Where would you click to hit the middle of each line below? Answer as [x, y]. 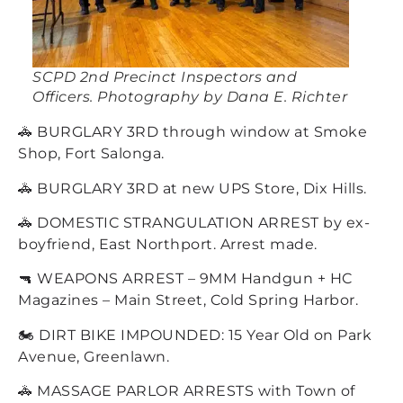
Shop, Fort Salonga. [91, 154]
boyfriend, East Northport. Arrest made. [168, 245]
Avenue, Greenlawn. [94, 356]
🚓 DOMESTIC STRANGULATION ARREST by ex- [194, 223]
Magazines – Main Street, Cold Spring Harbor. [188, 300]
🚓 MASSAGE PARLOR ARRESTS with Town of [187, 391]
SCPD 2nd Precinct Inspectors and [165, 77]
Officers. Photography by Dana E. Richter [190, 97]
